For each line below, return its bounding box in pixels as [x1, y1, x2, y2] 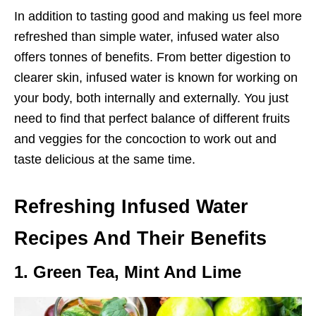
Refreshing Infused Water [14, 196, 248, 218]
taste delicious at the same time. [14, 152, 195, 167]
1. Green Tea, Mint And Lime [14, 262, 241, 282]
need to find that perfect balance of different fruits [14, 111, 290, 126]
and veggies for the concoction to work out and [14, 132, 276, 147]
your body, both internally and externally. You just [14, 91, 288, 106]
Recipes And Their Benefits [14, 228, 267, 250]
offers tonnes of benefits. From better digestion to [14, 50, 291, 65]
